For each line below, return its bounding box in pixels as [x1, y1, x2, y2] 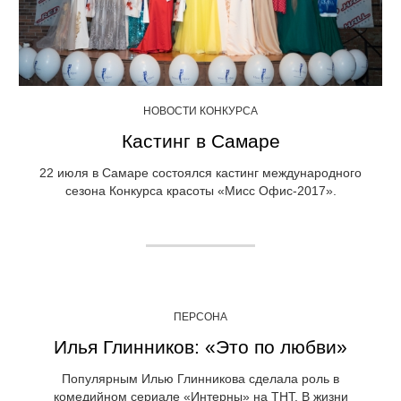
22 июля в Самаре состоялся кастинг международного [39, 165, 362, 180]
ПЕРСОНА [174, 310, 227, 323]
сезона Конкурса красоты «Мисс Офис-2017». [64, 183, 337, 198]
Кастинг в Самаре [121, 130, 280, 151]
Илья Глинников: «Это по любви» [54, 336, 347, 357]
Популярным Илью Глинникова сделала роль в [62, 371, 339, 386]
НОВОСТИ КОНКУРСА [143, 104, 258, 117]
